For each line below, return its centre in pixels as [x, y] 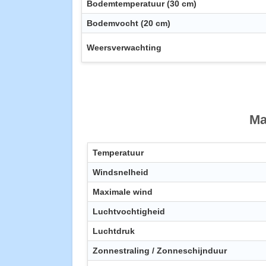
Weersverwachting [124, 48]
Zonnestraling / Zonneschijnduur [160, 251]
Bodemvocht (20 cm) [129, 23]
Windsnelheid [121, 172]
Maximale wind [123, 192]
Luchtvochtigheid [129, 212]
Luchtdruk [114, 231]
